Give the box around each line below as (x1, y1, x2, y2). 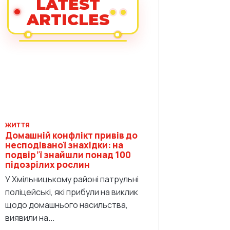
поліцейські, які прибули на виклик (5, 186, 138, 198)
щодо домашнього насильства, (5, 199, 128, 210)
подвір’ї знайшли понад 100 (5, 148, 131, 161)
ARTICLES (26, 10, 109, 29)
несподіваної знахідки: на (5, 139, 123, 151)
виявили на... (5, 212, 54, 223)
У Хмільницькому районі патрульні (5, 173, 139, 185)
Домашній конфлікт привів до (5, 129, 138, 141)
